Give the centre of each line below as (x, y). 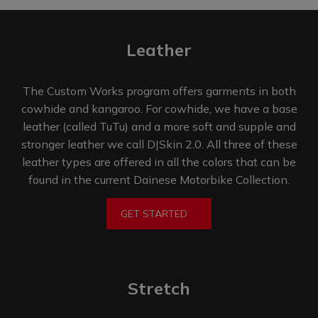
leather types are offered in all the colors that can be (159, 161)
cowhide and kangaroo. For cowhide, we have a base (159, 108)
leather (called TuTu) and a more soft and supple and (159, 126)
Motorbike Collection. (235, 179)
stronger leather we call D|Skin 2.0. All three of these (159, 144)
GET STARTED (154, 213)
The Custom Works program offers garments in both (159, 91)
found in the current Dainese (104, 179)
